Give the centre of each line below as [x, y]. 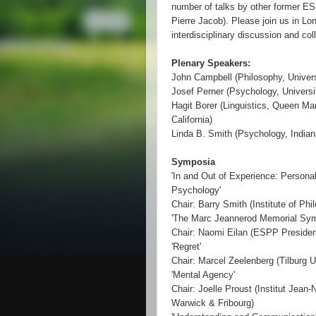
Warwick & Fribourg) [213, 303]
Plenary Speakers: [211, 63]
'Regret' [186, 247]
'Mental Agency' [203, 275]
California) [192, 120]
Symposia [193, 162]
